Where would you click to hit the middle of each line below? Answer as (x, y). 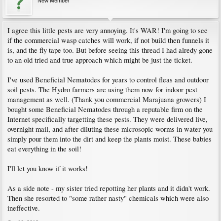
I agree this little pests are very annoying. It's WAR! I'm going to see (108, 30)
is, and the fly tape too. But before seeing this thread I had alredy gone (110, 50)
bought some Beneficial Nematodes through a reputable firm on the (105, 109)
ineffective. (24, 208)
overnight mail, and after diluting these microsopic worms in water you (110, 129)
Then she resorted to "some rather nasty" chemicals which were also (108, 198)
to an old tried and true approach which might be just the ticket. (100, 60)
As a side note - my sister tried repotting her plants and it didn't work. (109, 188)
